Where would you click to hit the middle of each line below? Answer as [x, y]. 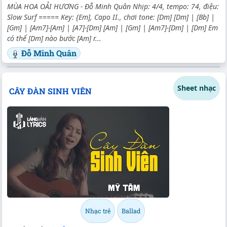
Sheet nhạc [197, 88]
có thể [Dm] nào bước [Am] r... [54, 39]
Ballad [131, 211]
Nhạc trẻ [98, 211]
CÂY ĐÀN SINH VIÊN [50, 91]
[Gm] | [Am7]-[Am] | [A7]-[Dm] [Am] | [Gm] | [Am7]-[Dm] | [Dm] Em [112, 28]
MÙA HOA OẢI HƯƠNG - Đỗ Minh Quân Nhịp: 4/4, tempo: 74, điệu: [113, 7]
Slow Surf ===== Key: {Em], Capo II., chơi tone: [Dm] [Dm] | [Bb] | [111, 17]
